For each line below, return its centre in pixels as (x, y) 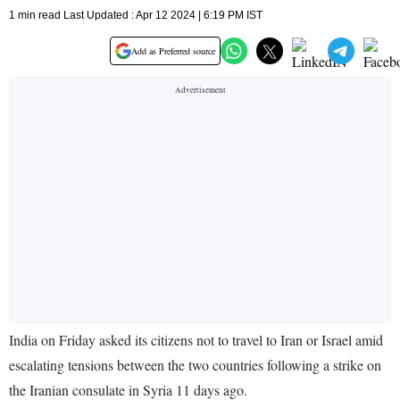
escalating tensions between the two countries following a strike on (195, 365)
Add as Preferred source (173, 51)
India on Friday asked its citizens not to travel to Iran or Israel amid (196, 340)
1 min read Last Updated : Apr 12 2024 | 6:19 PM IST (136, 16)
